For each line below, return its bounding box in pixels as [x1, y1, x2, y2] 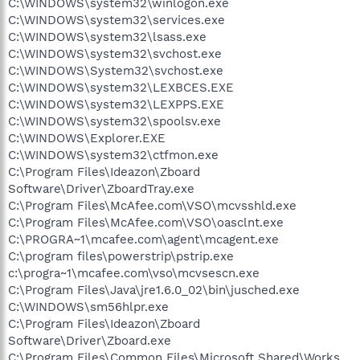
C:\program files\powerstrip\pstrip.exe [8, 249, 234, 264]
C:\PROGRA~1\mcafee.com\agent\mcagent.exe [8, 232, 279, 247]
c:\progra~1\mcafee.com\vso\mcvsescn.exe [8, 266, 260, 280]
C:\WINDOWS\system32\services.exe [8, 13, 225, 27]
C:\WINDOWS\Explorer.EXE [8, 131, 166, 145]
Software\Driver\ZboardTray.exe [8, 182, 194, 196]
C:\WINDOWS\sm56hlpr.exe [8, 300, 169, 314]
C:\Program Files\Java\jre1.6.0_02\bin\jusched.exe [8, 283, 300, 297]
